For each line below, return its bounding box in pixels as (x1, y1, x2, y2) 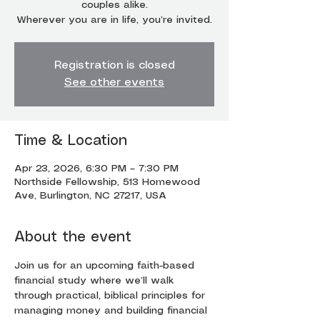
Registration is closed (54, 60, 175, 71)
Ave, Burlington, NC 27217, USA (14, 191, 166, 201)
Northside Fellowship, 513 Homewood (14, 177, 200, 187)
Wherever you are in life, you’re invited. (16, 15, 212, 25)
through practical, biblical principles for (14, 291, 209, 301)
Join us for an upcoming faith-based (14, 261, 198, 271)
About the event (14, 231, 131, 244)
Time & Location (14, 134, 127, 148)
